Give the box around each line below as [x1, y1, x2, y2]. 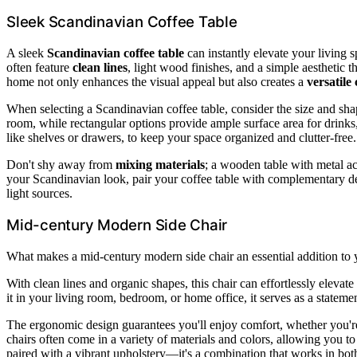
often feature [6, 61, 73, 75]
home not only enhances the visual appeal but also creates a [6, 75, 307, 89]
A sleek [6, 46, 47, 61]
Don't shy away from [6, 158, 116, 172]
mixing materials [116, 158, 205, 172]
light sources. [6, 186, 73, 201]
